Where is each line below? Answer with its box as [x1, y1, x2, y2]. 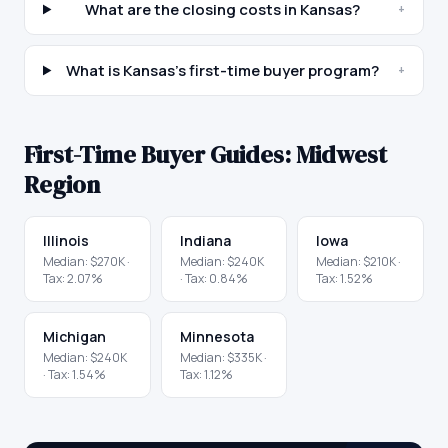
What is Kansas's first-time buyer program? [65, 60, 379, 81]
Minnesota [179, 327, 254, 346]
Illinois [43, 231, 89, 250]
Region [24, 168, 100, 201]
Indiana [179, 231, 231, 250]
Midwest [296, 138, 387, 171]
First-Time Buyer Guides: [24, 138, 296, 171]
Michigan [43, 327, 106, 346]
